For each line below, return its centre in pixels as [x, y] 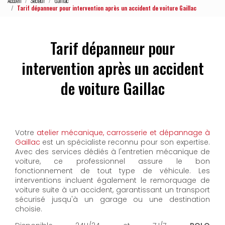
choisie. [29, 209]
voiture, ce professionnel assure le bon [113, 161]
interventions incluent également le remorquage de [113, 180]
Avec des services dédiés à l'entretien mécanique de [113, 152]
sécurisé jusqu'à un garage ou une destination [113, 199]
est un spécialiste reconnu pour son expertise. [126, 142]
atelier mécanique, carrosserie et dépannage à [123, 133]
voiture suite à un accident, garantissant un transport [113, 190]
